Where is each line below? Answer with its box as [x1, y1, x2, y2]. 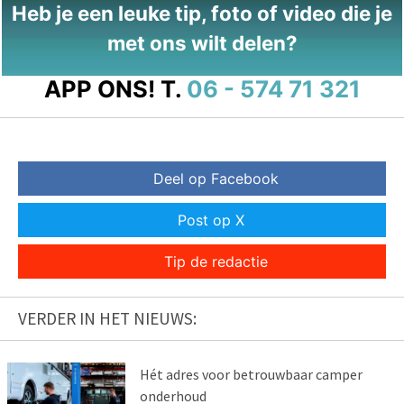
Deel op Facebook [152, 169, 279, 188]
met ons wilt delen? [106, 30, 298, 55]
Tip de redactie [163, 252, 268, 271]
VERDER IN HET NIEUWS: [18, 307, 197, 329]
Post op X [178, 210, 244, 229]
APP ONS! [43, 74, 155, 103]
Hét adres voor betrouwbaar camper [139, 364, 363, 383]
